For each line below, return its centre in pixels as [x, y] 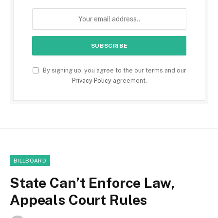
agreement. [129, 81]
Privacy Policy [91, 81]
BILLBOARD [30, 161]
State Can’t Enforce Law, [92, 183]
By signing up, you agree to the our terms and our [114, 71]
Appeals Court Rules [79, 200]
